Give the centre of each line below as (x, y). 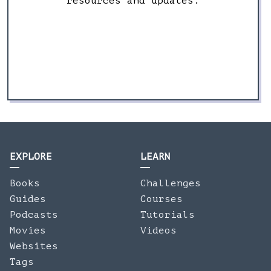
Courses (162, 199)
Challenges (171, 183)
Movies (28, 230)
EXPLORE (31, 157)
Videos (158, 230)
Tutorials (168, 215)
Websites (34, 246)
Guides (28, 199)
